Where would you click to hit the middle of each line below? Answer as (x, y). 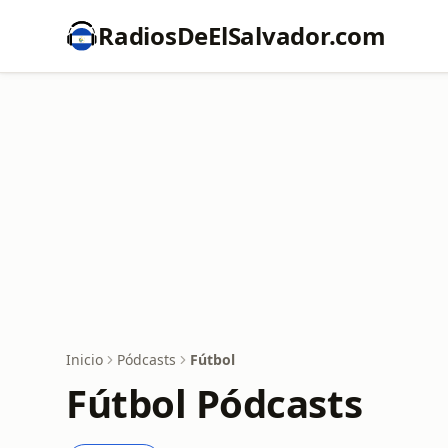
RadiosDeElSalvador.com (242, 35)
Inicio (84, 359)
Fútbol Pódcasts (214, 403)
